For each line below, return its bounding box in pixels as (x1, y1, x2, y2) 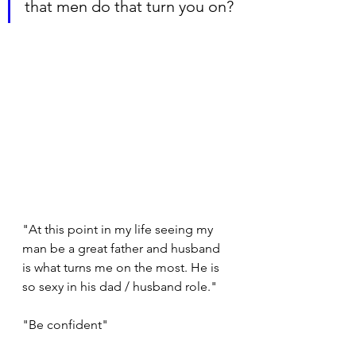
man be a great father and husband (22, 241, 223, 257)
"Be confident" (22, 317, 108, 333)
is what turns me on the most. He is (22, 260, 222, 276)
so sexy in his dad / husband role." (22, 279, 217, 295)
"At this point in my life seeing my (22, 222, 216, 238)
